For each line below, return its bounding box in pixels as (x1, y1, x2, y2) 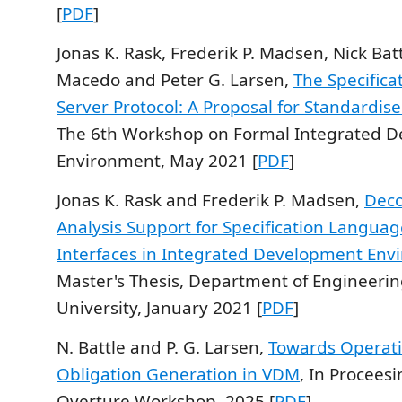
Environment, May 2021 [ (57, 149, 258, 172)
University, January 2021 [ (57, 296, 262, 319)
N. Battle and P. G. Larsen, (57, 336, 268, 359)
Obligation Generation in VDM (57, 363, 300, 386)
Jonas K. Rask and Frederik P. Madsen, (57, 188, 364, 212)
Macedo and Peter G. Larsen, (57, 68, 293, 92)
